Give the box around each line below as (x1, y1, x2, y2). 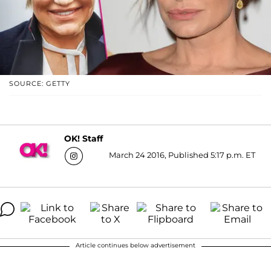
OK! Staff (64, 133, 103, 145)
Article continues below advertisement (76, 241, 195, 249)
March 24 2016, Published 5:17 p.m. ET (108, 149, 255, 160)
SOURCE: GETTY (9, 79, 70, 88)
